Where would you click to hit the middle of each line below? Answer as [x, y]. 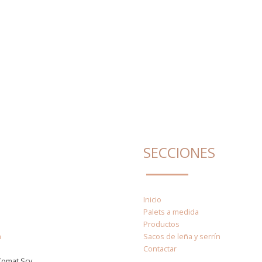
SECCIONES [179, 152]
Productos [161, 224]
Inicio [152, 200]
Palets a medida [171, 212]
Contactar [160, 249]
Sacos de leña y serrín [182, 237]
